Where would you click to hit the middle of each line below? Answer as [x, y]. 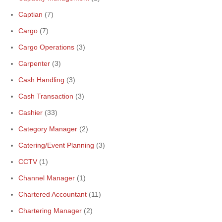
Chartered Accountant [53, 194]
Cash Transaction [46, 96]
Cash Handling [41, 80]
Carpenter [34, 63]
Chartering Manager [50, 211]
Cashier [30, 112]
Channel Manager [47, 178]
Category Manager [48, 129]
